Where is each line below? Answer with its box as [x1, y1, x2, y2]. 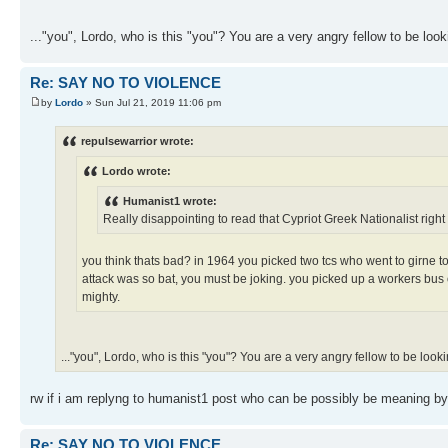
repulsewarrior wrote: [81, 134, 194, 147]
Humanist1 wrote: [123, 195, 217, 208]
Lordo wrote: [102, 165, 171, 178]
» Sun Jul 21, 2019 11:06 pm [83, 96, 221, 108]
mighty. [82, 290, 120, 305]
